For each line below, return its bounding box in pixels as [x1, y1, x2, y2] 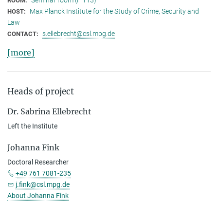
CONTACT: [7, 30, 40, 37]
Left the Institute [7, 122, 57, 130]
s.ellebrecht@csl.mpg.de [42, 29, 115, 37]
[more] [7, 47, 35, 57]
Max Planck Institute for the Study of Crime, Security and [30, 7, 199, 15]
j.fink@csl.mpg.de [16, 180, 70, 188]
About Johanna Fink [7, 191, 69, 200]
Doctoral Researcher [7, 158, 69, 166]
